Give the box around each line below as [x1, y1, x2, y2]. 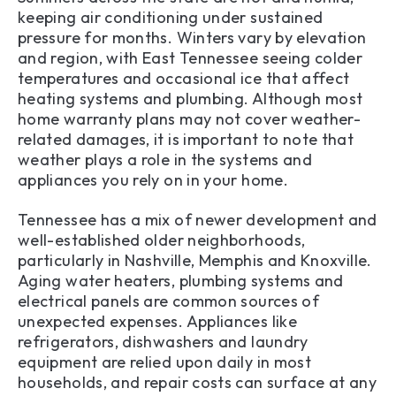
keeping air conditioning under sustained [18, 7, 324, 28]
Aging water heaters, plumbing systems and [18, 270, 344, 291]
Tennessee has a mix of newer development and [18, 209, 377, 230]
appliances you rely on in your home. [18, 170, 288, 191]
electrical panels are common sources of [18, 290, 320, 311]
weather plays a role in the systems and [18, 149, 313, 171]
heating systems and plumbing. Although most [18, 88, 363, 110]
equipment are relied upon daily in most [18, 351, 312, 372]
